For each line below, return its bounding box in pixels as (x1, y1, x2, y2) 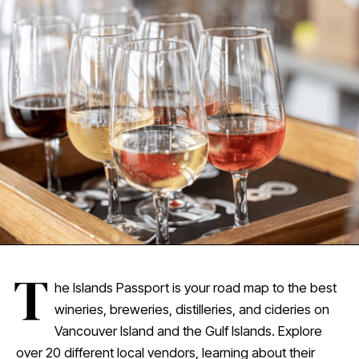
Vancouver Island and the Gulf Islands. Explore (54, 322, 323, 339)
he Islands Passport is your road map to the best (54, 279, 337, 296)
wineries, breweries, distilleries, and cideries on (54, 301, 330, 317)
